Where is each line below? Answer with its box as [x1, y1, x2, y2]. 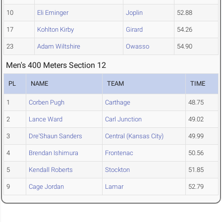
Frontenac [105, 149, 133, 157]
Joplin [126, 9, 143, 17]
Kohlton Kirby [37, 26, 74, 34]
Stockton [105, 166, 130, 174]
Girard [126, 26, 143, 34]
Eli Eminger [37, 9, 68, 17]
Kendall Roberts [29, 166, 73, 174]
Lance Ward [29, 115, 62, 123]
